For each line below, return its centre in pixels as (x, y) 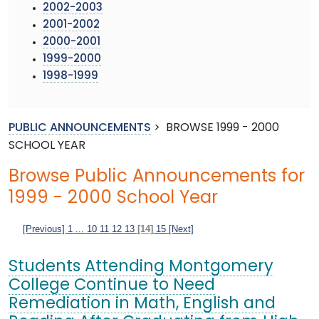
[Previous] (44, 229)
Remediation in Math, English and (142, 304)
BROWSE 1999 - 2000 (223, 128)
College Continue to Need (112, 286)
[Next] (181, 229)
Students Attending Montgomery (141, 267)
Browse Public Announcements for (157, 177)
